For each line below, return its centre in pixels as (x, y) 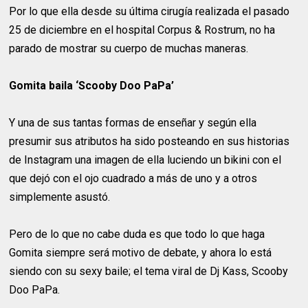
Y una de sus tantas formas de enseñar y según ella (133, 123)
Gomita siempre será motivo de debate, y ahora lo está (141, 253)
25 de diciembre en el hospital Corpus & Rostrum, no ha (142, 30)
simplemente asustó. (60, 197)
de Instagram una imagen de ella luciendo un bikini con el (145, 160)
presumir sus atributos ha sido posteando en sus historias (150, 141)
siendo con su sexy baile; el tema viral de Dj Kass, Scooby (149, 271)
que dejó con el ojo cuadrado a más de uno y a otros (133, 178)
